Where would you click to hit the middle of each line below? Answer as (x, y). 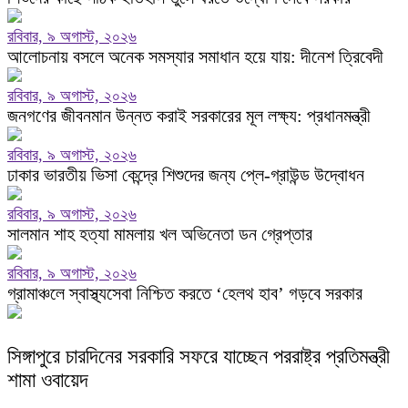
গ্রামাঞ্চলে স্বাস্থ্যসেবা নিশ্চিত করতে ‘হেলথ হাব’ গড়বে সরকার (185, 294)
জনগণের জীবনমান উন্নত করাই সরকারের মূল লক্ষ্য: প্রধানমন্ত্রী (189, 116)
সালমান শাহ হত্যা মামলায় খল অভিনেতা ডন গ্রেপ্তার (160, 235)
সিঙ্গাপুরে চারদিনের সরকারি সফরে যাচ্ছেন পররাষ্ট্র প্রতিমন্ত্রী (199, 357)
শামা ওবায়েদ (48, 381)
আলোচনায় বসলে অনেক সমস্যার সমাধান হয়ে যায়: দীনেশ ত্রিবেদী (195, 57)
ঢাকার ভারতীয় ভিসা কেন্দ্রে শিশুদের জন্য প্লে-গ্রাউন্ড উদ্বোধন (186, 175)
